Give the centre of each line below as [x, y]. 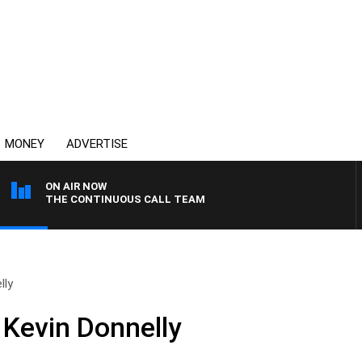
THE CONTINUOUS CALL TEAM [125, 199]
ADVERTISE [97, 144]
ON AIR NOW [76, 186]
